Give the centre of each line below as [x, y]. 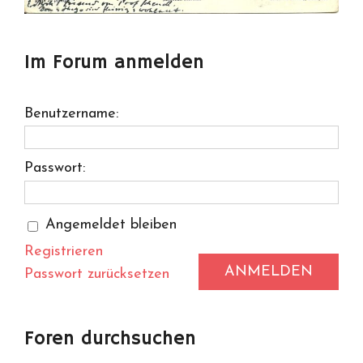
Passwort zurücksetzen [97, 274]
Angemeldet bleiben [111, 225]
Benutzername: [71, 114]
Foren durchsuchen [110, 338]
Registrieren [64, 251]
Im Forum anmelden [114, 63]
